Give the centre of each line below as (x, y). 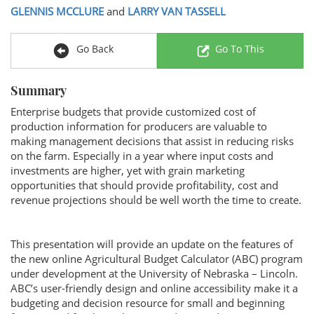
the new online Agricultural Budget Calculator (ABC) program (157, 259)
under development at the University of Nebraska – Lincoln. (154, 273)
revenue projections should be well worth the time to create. (156, 200)
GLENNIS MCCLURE (57, 11)
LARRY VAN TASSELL (177, 11)
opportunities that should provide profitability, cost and (144, 185)
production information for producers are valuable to (139, 126)
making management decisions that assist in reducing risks (152, 141)
